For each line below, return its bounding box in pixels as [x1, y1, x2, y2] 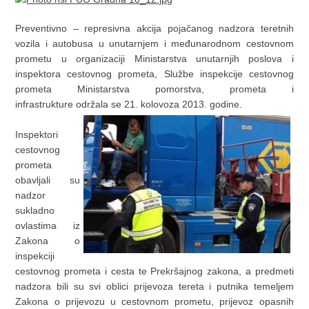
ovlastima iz [15, 220, 80, 232]
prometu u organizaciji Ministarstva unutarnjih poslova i [15, 53, 294, 65]
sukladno [15, 205, 55, 217]
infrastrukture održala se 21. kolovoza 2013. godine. [15, 99, 243, 110]
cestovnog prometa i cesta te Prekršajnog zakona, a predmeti [15, 266, 294, 277]
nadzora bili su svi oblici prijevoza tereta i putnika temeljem [15, 281, 294, 292]
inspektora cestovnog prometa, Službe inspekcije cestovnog [15, 68, 294, 80]
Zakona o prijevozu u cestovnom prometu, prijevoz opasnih [15, 296, 294, 308]
